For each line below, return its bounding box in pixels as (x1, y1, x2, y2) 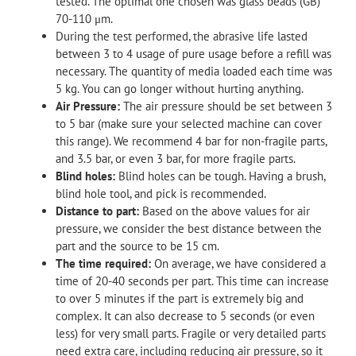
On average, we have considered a (151, 255, 326, 271)
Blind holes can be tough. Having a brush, (115, 168, 325, 184)
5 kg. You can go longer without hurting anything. (56, 80, 304, 96)
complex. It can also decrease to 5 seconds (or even (56, 308, 315, 323)
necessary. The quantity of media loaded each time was (56, 63, 332, 79)
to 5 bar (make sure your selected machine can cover (56, 115, 322, 131)
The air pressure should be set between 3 (120, 98, 332, 114)
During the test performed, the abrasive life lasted (56, 28, 308, 44)
